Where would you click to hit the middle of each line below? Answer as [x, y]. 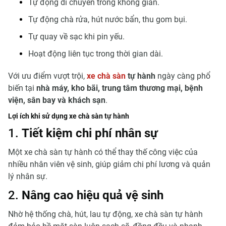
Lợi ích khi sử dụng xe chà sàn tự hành [69, 116]
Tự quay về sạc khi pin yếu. [76, 37]
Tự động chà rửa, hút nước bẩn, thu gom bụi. [108, 20]
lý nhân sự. [28, 177]
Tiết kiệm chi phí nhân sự [90, 133]
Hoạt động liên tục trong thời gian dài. [96, 54]
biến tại [22, 88]
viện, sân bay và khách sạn [57, 100]
